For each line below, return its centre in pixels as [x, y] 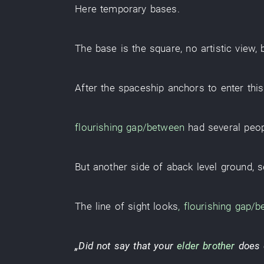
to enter [226, 88]
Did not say [104, 246]
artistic [216, 48]
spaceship [141, 88]
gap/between [156, 127]
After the [97, 88]
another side [121, 167]
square [165, 48]
